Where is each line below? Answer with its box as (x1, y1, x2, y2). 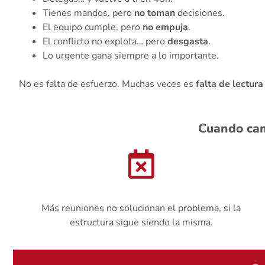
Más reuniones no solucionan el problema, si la (41, 201, 241, 215)
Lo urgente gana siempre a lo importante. (43, 49, 219, 62)
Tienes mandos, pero (43, 6, 134, 20)
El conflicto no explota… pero (43, 34, 167, 48)
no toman (134, 6, 175, 20)
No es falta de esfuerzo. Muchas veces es (19, 77, 196, 91)
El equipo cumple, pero (43, 20, 143, 34)
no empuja (143, 20, 188, 34)
